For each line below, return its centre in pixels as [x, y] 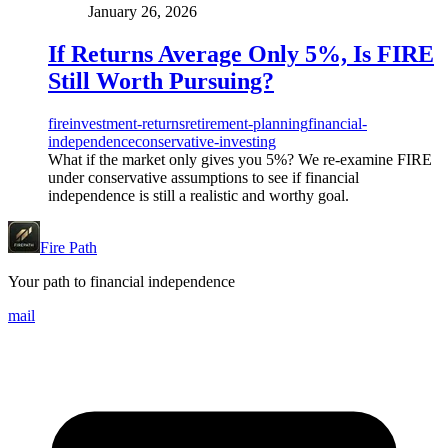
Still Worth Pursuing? [161, 81]
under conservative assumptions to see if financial [203, 178]
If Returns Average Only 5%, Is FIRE [241, 54]
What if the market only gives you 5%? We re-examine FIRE [240, 160]
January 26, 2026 [142, 12]
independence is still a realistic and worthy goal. [198, 196]
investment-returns [127, 124]
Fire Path [68, 248]
